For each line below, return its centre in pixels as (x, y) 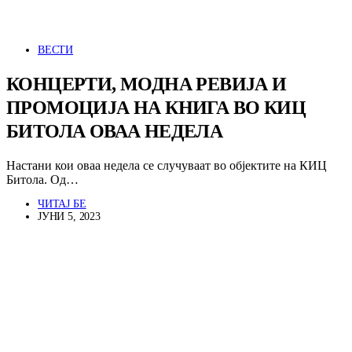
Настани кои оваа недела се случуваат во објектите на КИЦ (167, 165)
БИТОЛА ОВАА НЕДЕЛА (115, 131)
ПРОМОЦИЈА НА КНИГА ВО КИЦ (156, 107)
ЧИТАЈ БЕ (62, 203)
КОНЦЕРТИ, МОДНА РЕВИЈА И (147, 84)
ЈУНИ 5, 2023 (69, 216)
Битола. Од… (42, 179)
